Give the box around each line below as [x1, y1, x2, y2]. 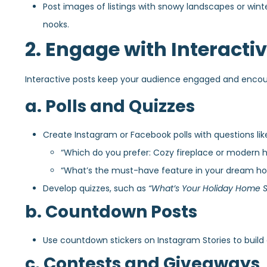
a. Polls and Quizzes [25, 94, 195, 118]
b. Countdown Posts [25, 200, 197, 223]
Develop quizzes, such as [43, 182, 148, 194]
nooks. [43, 18, 69, 30]
